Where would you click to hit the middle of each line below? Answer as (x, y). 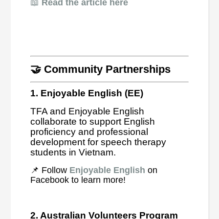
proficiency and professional (89, 131)
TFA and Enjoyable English (88, 111)
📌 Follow (50, 170)
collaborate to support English (93, 121)
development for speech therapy (99, 142)
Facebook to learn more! (78, 180)
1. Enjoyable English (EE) (87, 93)
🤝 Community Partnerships (101, 69)
